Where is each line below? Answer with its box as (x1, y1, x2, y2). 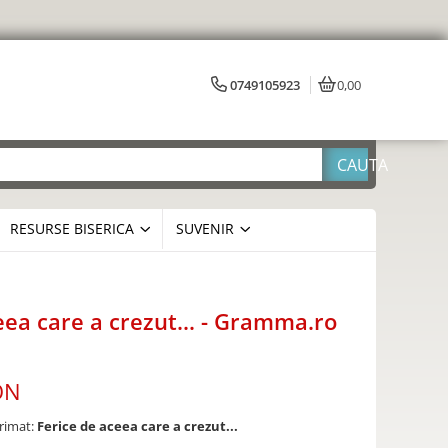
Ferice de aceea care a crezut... (37, 417, 238, 435)
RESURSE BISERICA (10, 219, 134, 238)
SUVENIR (176, 219, 234, 238)
